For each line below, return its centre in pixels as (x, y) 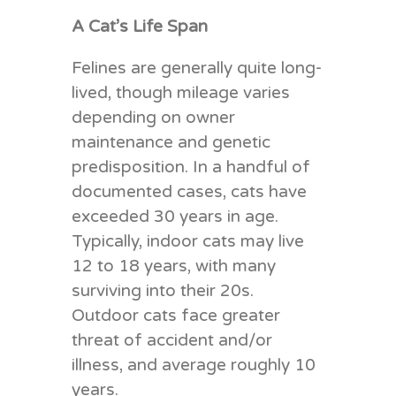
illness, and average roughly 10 (193, 365)
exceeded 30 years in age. (175, 216)
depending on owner (153, 117)
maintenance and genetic (171, 142)
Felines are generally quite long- (196, 68)
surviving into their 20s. (162, 290)
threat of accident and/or (171, 340)
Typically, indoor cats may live (187, 241)
